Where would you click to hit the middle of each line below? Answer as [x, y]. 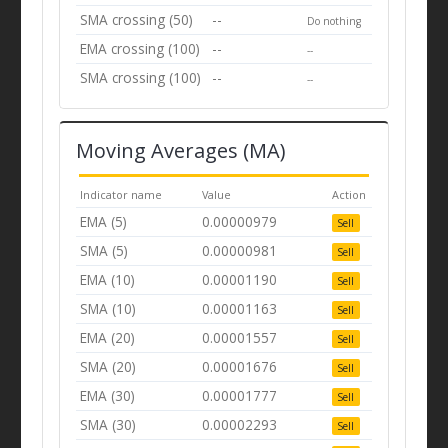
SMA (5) [104, 251]
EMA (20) [108, 338]
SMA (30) [108, 425]
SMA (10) [108, 309]
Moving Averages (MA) [180, 151]
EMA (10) [108, 280]
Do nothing [334, 20]
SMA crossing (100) [141, 77]
